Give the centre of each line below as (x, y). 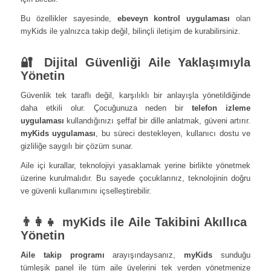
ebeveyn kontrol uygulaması (174, 19)
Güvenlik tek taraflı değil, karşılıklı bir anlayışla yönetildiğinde (135, 96)
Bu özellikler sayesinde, (69, 19)
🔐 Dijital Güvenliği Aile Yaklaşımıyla (135, 63)
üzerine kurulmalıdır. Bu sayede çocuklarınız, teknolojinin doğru (135, 178)
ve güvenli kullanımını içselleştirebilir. (86, 191)
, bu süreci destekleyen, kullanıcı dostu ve (173, 134)
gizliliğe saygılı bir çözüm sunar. (77, 146)
